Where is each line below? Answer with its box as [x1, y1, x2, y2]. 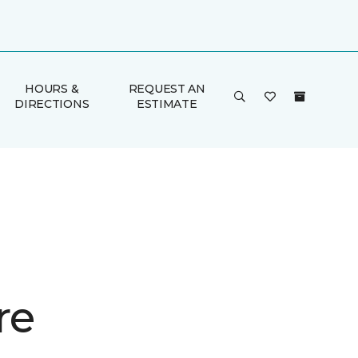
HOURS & [25, 82, 79, 96]
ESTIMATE [136, 97, 197, 111]
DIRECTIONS [14, 97, 89, 111]
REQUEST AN [128, 82, 205, 96]
